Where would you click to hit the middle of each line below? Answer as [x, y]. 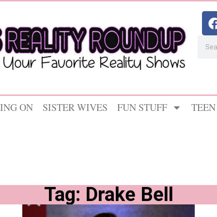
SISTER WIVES [75, 108]
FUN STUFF [142, 108]
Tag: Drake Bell [108, 194]
